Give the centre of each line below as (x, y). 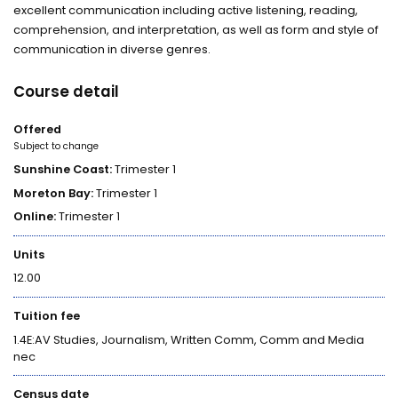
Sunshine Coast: (63, 170)
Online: (35, 217)
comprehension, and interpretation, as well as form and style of (196, 29)
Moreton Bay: (54, 193)
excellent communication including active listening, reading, (186, 10)
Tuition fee (47, 316)
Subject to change (56, 146)
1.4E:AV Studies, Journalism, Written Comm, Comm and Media (189, 339)
